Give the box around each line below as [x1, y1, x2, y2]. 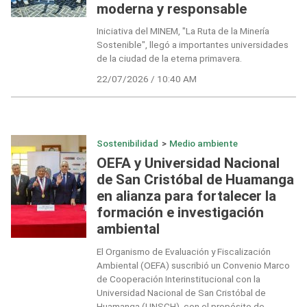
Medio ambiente [169, 137, 238, 149]
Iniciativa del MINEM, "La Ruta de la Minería [96, 25, 269, 36]
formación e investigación [96, 204, 264, 221]
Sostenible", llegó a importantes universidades [96, 38, 288, 50]
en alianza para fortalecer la [96, 188, 276, 205]
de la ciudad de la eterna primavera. [96, 52, 242, 64]
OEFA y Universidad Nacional [96, 155, 280, 172]
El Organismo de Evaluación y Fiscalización [96, 245, 271, 257]
